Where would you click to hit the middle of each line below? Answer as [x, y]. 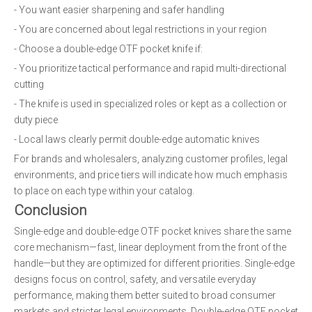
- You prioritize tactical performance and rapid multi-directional [150, 68]
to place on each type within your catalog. [104, 191]
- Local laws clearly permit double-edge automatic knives [137, 139]
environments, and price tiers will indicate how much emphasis [151, 175]
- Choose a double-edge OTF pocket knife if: [108, 49]
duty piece [36, 120]
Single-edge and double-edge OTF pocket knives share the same [153, 231]
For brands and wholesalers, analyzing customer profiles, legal [151, 159]
